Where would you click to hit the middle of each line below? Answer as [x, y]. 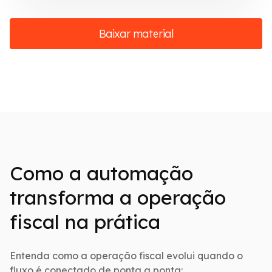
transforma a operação [118, 197]
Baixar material [136, 33]
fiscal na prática [85, 221]
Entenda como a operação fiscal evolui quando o [126, 255]
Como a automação [101, 173]
